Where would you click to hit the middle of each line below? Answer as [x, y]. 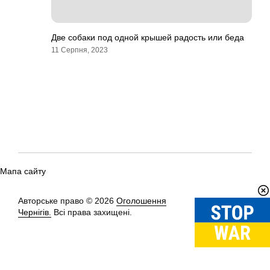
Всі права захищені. [92, 212]
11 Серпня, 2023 [80, 50]
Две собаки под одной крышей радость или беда [148, 37]
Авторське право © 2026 [67, 201]
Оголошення [141, 201]
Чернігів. [35, 212]
